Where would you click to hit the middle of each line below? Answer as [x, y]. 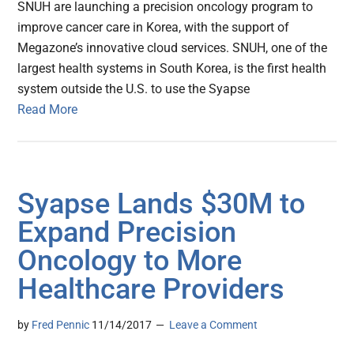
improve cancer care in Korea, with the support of [154, 28]
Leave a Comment [214, 325]
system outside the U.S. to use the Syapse [134, 89]
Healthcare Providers [151, 290]
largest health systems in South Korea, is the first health [172, 69]
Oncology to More [130, 261]
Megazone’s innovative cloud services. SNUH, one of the [173, 48]
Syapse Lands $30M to [162, 204]
